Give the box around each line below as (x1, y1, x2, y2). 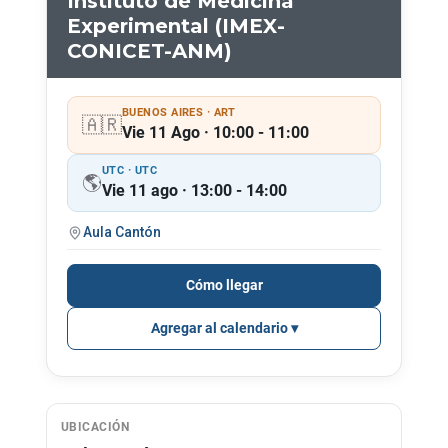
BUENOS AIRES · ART (122, 106, 236, 119)
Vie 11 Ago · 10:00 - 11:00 (122, 123, 309, 142)
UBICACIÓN (61, 420, 130, 434)
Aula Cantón (83, 224, 161, 240)
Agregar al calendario (150, 320, 288, 336)
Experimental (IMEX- (67, 14, 285, 38)
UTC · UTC (102, 164, 157, 177)
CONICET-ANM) (67, 39, 232, 63)
